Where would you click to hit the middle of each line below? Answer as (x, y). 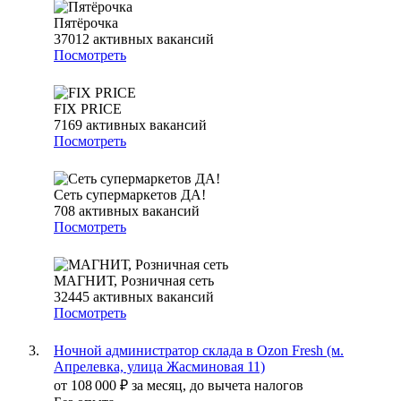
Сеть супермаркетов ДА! (130, 195)
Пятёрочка (86, 23)
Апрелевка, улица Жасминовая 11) (159, 367)
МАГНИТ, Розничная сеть (134, 281)
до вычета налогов (247, 386)
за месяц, (161, 386)
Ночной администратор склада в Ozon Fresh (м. (199, 351)
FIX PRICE (88, 109)
